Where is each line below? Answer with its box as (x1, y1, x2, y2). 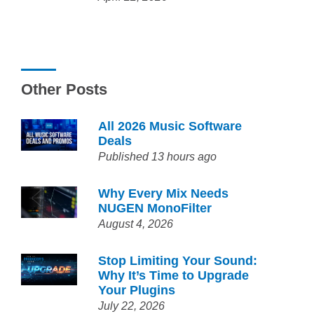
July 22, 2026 (98, 300, 165, 312)
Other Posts (21, 81, 108, 98)
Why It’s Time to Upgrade (98, 268, 250, 282)
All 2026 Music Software (98, 119, 243, 133)
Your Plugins (98, 283, 176, 297)
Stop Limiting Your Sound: (98, 254, 258, 268)
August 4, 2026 (98, 218, 174, 230)
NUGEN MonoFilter (98, 201, 212, 215)
